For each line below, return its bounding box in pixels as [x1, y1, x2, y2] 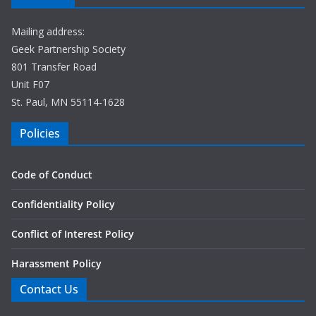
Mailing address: [11, 25, 85, 39]
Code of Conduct [11, 168, 92, 182]
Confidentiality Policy [11, 197, 115, 212]
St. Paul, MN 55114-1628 [11, 95, 125, 109]
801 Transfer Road [11, 60, 97, 74]
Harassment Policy [11, 257, 102, 271]
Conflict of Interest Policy [11, 227, 134, 241]
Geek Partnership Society [11, 42, 126, 56]
